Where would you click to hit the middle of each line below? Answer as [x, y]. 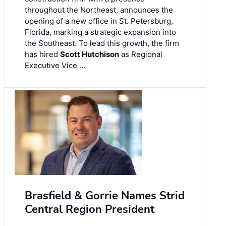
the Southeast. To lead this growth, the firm [102, 43]
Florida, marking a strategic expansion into [100, 32]
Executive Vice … [55, 66]
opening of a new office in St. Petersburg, [99, 21]
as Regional [141, 54]
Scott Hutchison [90, 54]
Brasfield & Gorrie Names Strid [105, 196]
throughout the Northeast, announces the [99, 10]
